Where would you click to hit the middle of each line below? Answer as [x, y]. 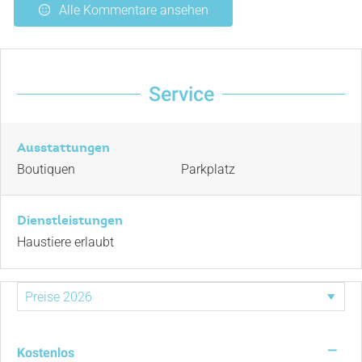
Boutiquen [46, 169]
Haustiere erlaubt [65, 242]
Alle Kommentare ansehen [134, 10]
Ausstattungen [63, 147]
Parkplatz [208, 169]
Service [181, 94]
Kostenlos [46, 353]
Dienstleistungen [70, 220]
